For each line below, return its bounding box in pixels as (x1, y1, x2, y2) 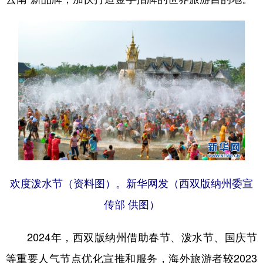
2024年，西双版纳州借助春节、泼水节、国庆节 (6, 229, 257, 245)
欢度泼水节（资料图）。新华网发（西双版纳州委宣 (10, 175, 253, 191)
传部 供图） (103, 196, 160, 212)
